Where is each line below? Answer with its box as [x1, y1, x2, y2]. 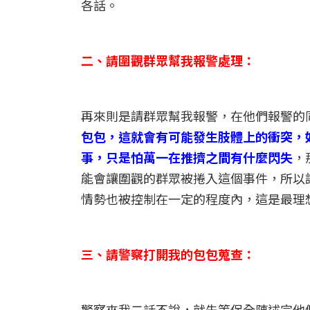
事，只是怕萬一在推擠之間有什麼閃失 [81, 147, 293, 166]
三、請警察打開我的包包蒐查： [81, 244, 256, 263]
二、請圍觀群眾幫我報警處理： [81, 51, 256, 69]
